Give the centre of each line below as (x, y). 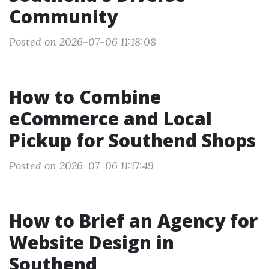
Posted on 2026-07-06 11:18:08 (83, 42)
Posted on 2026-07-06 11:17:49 (81, 165)
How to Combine (85, 97)
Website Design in (92, 242)
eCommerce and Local (110, 119)
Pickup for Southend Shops (132, 140)
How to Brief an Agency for (133, 221)
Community (63, 17)
